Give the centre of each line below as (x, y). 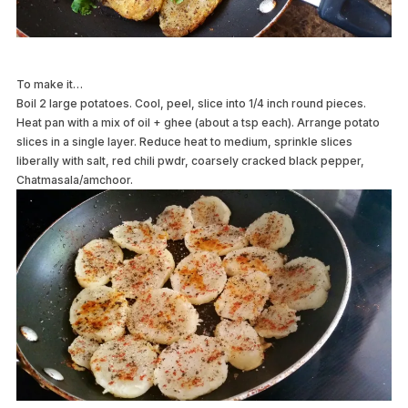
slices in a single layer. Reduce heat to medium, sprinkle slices (184, 142)
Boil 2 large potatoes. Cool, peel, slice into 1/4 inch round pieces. (191, 104)
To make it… (49, 85)
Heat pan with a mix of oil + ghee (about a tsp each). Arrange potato (198, 123)
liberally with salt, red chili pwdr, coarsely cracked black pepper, (190, 161)
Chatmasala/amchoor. (74, 180)
